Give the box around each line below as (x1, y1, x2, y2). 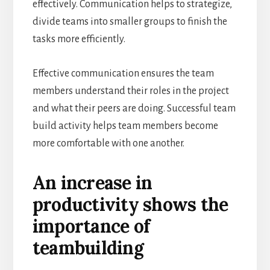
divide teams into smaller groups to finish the (32, 16, 227, 27)
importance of (32, 214, 150, 237)
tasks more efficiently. (32, 33, 125, 45)
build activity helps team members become (32, 120, 218, 131)
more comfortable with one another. (32, 137, 184, 149)
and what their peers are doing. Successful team (32, 102, 236, 114)
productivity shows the (32, 192, 228, 216)
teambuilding (32, 236, 143, 259)
